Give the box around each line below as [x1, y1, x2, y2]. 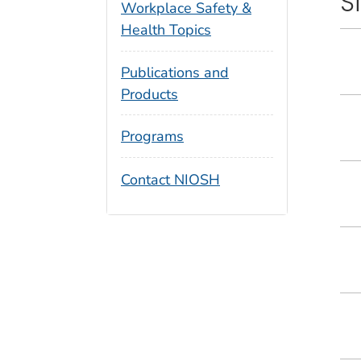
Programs [121, 127, 184, 147]
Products [121, 84, 178, 104]
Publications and [121, 62, 229, 82]
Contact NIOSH [121, 170, 220, 190]
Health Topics [121, 19, 211, 39]
